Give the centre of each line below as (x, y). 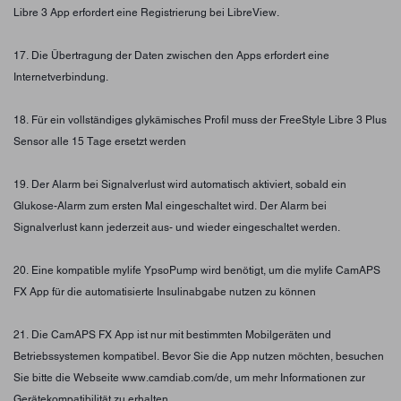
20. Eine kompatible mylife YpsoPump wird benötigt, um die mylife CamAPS (197, 270)
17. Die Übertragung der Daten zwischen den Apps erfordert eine (171, 55)
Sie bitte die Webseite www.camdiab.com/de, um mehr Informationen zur (189, 377)
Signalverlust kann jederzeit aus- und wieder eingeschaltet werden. (177, 227)
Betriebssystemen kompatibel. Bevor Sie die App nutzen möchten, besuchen (199, 356)
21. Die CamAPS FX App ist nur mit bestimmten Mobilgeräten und (172, 334)
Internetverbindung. (61, 77)
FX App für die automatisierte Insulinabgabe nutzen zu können (165, 291)
